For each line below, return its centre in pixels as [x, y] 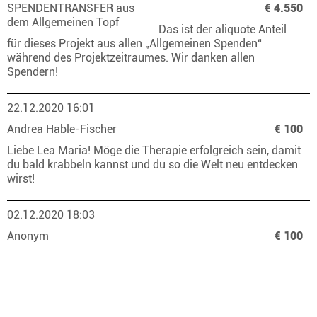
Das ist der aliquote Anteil [223, 29]
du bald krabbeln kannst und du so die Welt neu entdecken [152, 165]
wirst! [24, 179]
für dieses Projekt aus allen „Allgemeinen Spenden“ [134, 44]
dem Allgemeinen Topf [64, 22]
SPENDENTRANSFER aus [71, 8]
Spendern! [35, 72]
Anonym [29, 236]
